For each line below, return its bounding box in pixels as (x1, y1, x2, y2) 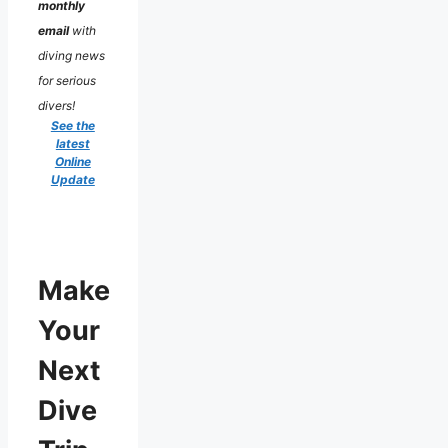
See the (50, 117, 95, 133)
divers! (38, 97, 75, 113)
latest (55, 135, 90, 151)
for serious (38, 72, 96, 88)
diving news (38, 47, 105, 63)
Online (54, 153, 91, 169)
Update (50, 171, 95, 187)
